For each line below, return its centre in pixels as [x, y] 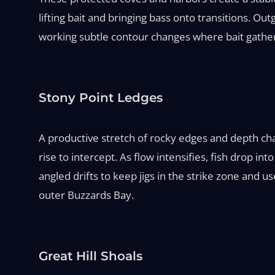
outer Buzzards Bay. [86, 195]
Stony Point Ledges [100, 97]
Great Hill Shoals [90, 256]
